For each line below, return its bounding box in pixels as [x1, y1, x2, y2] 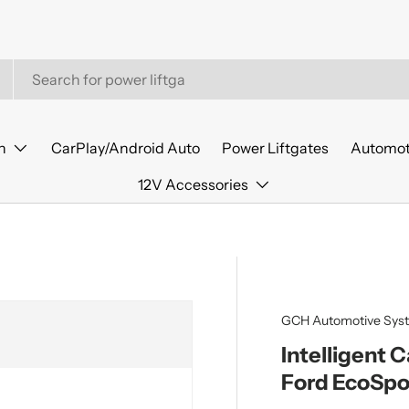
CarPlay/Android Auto [50, 139, 200, 157]
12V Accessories [138, 175, 248, 194]
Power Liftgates [221, 139, 329, 157]
